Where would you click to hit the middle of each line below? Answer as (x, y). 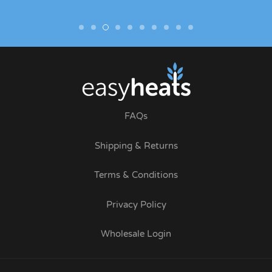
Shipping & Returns (136, 145)
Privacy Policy (136, 204)
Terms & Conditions (136, 175)
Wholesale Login (136, 234)
